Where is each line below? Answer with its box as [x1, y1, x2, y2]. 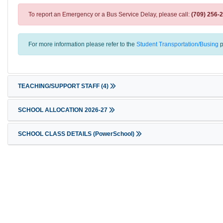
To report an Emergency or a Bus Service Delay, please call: [28, 11, 191, 18]
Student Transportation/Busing [136, 41, 219, 48]
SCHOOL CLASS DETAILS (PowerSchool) [18, 130, 136, 137]
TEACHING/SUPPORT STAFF [18, 83, 101, 90]
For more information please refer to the [28, 41, 136, 48]
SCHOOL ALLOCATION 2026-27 [18, 107, 109, 113]
